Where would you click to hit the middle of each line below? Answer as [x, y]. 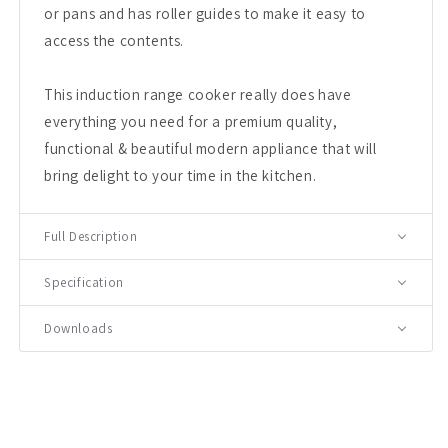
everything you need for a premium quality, [191, 121]
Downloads [78, 328]
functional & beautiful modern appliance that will [210, 148]
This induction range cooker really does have [198, 94]
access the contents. [114, 40]
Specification [84, 282]
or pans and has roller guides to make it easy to [205, 13]
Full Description [91, 236]
